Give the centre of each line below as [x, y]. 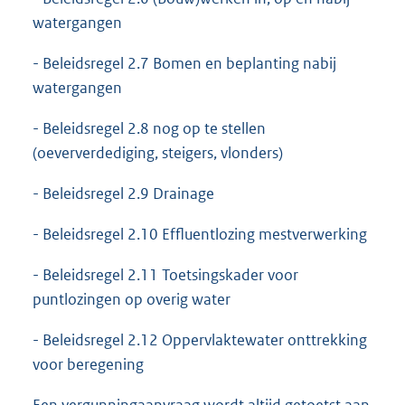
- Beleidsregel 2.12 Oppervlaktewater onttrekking [200, 339]
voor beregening [88, 364]
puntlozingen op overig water [132, 299]
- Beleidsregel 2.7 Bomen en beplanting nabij [184, 63]
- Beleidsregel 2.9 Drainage [123, 193]
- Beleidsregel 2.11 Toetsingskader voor [165, 274]
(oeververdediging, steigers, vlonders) [158, 152]
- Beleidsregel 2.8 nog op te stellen [149, 128]
